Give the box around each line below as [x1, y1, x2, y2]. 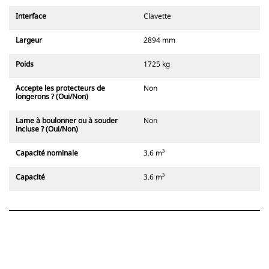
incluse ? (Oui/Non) [16, 124, 78, 134]
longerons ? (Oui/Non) [16, 91, 88, 102]
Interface [16, 11, 46, 22]
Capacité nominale [16, 148, 78, 159]
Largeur [16, 35, 42, 46]
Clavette [144, 11, 171, 22]
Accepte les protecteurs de [16, 83, 105, 94]
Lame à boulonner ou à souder [16, 115, 118, 126]
